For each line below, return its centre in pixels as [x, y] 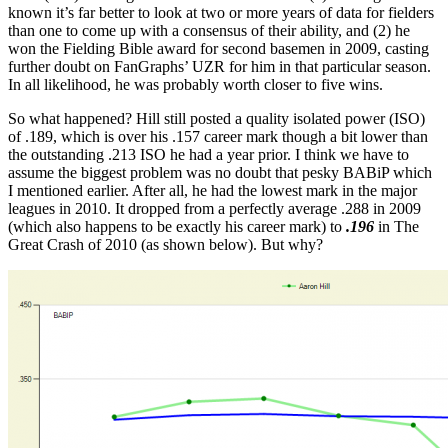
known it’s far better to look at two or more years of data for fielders [221, 12]
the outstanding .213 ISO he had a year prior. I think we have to [208, 154]
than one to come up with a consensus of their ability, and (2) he [209, 30]
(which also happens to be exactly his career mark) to [177, 226]
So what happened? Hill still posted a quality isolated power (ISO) [216, 118]
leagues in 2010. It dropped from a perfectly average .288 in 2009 [214, 208]
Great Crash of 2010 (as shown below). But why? [165, 244]
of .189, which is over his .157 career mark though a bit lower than [218, 136]
